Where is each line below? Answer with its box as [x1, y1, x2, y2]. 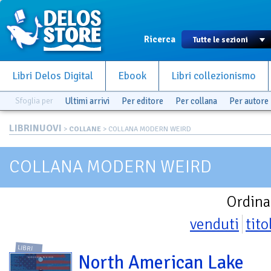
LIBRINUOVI [9, 122, 62, 134]
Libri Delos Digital [12, 70, 93, 82]
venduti [190, 215, 239, 233]
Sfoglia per [15, 96, 53, 106]
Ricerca [144, 34, 175, 45]
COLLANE [69, 125, 101, 134]
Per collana [175, 96, 217, 106]
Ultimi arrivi [65, 96, 109, 106]
